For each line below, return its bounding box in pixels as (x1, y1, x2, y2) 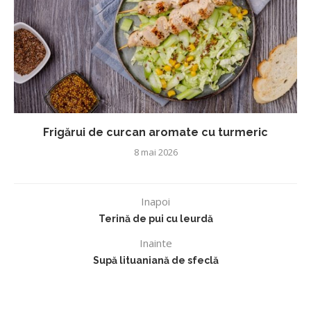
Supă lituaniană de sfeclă (92, 254, 219, 266)
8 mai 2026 (133, 145, 178, 158)
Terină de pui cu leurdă (98, 212, 213, 224)
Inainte (139, 235, 172, 250)
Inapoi (141, 194, 170, 208)
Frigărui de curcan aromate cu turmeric (43, 125, 268, 139)
